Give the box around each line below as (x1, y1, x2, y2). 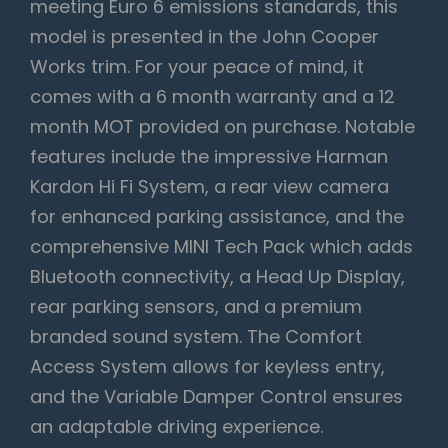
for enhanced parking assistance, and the (30, 204, 404, 230)
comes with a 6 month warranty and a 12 (30, 84, 395, 110)
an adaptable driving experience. (30, 414, 323, 440)
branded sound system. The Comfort (30, 324, 362, 350)
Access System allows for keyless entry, (30, 354, 385, 380)
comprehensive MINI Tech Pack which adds (30, 234, 413, 260)
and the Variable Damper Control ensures (30, 384, 403, 410)
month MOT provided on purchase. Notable (30, 114, 415, 140)
